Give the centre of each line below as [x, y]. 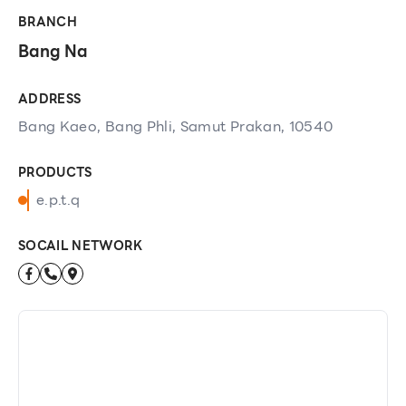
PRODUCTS [55, 172]
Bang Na [53, 51]
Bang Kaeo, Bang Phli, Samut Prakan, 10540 [176, 126]
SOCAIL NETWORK [80, 246]
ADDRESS [50, 99]
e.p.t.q [58, 200]
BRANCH [48, 22]
